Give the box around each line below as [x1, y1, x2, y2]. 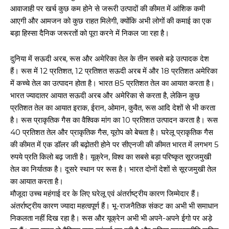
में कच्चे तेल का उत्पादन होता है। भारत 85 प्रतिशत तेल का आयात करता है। [10, 78, 215, 88]
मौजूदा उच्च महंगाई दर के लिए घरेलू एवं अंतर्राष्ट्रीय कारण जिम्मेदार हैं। [10, 188, 200, 198]
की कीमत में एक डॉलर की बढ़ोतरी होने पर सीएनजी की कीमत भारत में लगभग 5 [10, 139, 219, 149]
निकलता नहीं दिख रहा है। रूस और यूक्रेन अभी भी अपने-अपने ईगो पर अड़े [10, 213, 212, 223]
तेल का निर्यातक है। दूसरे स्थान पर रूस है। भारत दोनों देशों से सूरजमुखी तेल [10, 164, 216, 174]
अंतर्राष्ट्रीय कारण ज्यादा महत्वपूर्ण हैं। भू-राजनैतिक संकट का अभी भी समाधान [10, 200, 218, 211]
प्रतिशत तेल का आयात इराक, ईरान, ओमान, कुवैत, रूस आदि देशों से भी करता [10, 102, 215, 112]
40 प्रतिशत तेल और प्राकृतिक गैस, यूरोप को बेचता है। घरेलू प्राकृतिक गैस [10, 127, 213, 137]
